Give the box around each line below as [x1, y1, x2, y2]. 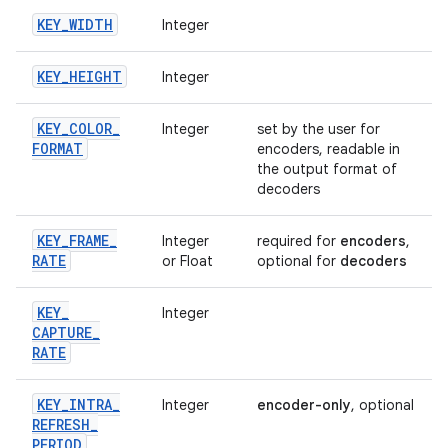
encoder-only [257, 396, 351, 414]
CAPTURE [32, 323, 92, 342]
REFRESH [32, 415, 90, 434]
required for [257, 232, 340, 250]
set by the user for [257, 120, 380, 138]
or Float [162, 252, 213, 270]
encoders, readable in [257, 140, 400, 158]
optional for [257, 252, 340, 270]
